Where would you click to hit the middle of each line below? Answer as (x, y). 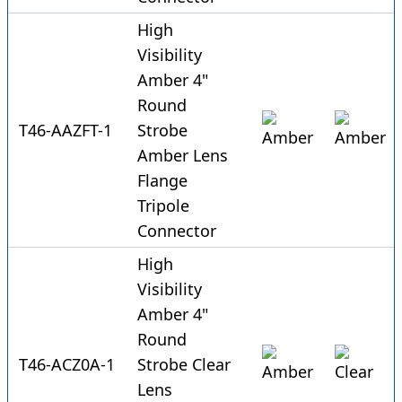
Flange (162, 181)
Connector (177, 231)
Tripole (163, 206)
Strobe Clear (184, 365)
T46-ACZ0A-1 (67, 365)
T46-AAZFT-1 (66, 131)
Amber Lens (183, 156)
